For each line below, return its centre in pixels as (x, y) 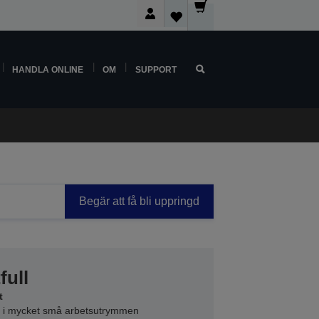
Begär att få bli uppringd (139, 201)
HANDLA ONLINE (48, 69)
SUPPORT (156, 69)
